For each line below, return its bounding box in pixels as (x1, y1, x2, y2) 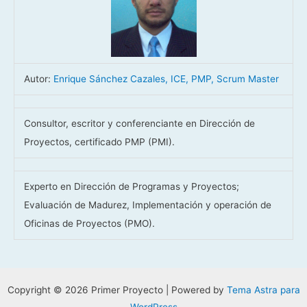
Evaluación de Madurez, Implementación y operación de (23, 199, 271, 211)
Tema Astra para (226, 284, 300, 296)
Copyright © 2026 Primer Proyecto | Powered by (7, 284, 227, 296)
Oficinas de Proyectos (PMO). (23, 218, 155, 230)
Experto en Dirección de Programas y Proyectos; (23, 181, 239, 193)
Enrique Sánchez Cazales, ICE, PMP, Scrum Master (53, 73, 279, 85)
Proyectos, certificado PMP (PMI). (23, 136, 175, 148)
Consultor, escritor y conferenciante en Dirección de (23, 118, 255, 130)
